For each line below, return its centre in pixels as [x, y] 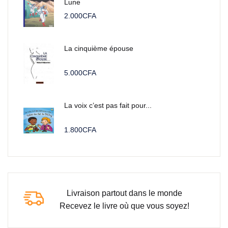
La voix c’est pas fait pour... [108, 105]
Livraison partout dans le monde [124, 193]
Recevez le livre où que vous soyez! [124, 206]
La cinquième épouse [99, 48]
